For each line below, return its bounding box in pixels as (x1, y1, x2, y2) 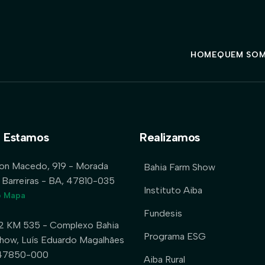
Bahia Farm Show (144, 161, 215, 173)
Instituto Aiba (144, 185, 202, 196)
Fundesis (144, 208, 182, 219)
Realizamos (140, 130, 200, 144)
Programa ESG (144, 231, 206, 242)
